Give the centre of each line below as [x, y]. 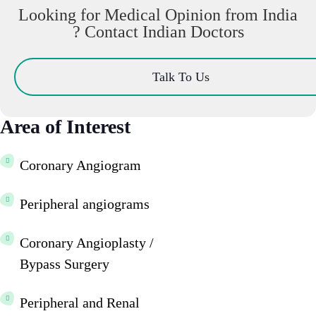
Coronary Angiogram [80, 165]
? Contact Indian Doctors [158, 31]
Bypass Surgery [65, 263]
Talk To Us [181, 77]
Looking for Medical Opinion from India [158, 14]
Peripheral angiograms [85, 203]
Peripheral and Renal [80, 302]
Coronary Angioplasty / [87, 242]
